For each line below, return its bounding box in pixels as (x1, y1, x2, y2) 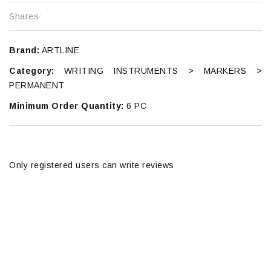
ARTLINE (39, 45, 79, 55)
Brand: (9, 45, 39, 55)
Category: (9, 65, 54, 76)
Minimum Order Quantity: (9, 100, 124, 111)
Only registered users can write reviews (9, 160, 174, 170)
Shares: (9, 11, 42, 21)
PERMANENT (9, 80, 65, 90)
